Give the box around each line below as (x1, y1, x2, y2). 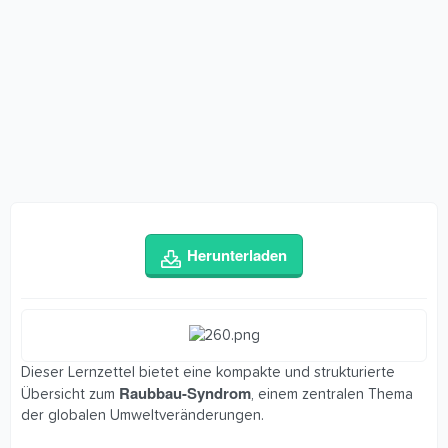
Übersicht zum (21, 387, 119, 403)
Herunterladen (187, 244, 288, 267)
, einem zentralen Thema (251, 387, 413, 403)
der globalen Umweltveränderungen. (21, 408, 264, 424)
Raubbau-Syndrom (119, 382, 251, 405)
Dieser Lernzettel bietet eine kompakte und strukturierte (21, 365, 395, 381)
